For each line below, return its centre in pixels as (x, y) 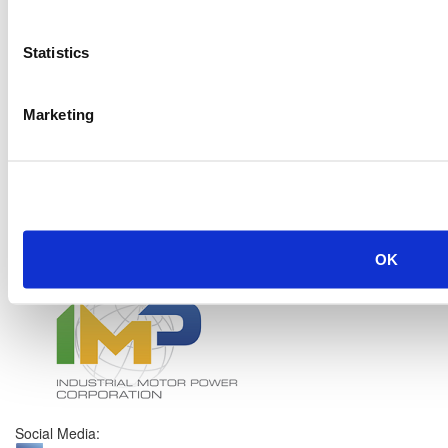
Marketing (58, 113)
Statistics (56, 51)
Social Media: (57, 433)
